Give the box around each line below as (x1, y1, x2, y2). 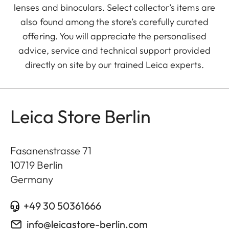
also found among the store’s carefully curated (20, 16, 209, 28)
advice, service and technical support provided (18, 44, 211, 57)
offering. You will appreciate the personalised (22, 30, 207, 42)
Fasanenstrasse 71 (10, 144, 91, 157)
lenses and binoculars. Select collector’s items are (14, 2, 215, 14)
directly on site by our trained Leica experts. (25, 59, 204, 71)
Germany (10, 173, 53, 186)
